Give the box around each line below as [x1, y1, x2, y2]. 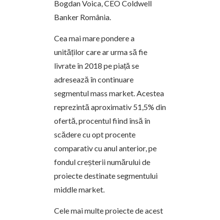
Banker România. [54, 12, 111, 22]
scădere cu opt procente [54, 129, 136, 139]
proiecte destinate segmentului [54, 170, 158, 180]
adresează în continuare [54, 74, 134, 84]
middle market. [54, 184, 105, 194]
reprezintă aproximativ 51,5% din [54, 102, 166, 111]
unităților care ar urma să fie [54, 47, 147, 56]
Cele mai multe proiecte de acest [54, 205, 163, 215]
